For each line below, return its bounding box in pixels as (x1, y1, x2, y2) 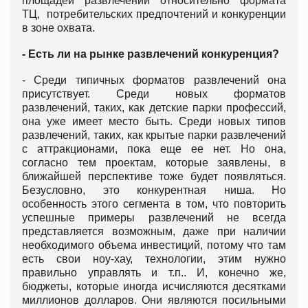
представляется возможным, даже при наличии (22, 225, 286, 238)
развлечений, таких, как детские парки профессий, (22, 102, 286, 114)
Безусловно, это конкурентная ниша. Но (22, 184, 286, 197)
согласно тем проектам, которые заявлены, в (22, 157, 286, 169)
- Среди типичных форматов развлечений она (22, 74, 286, 87)
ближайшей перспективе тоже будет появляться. (22, 170, 286, 183)
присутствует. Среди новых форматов (22, 88, 286, 100)
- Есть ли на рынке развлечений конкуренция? (22, 48, 279, 60)
